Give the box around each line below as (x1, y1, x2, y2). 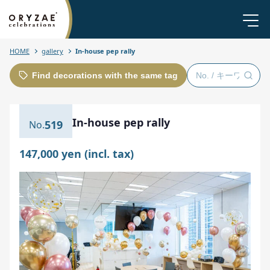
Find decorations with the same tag (32, 71, 178, 80)
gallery (42, 46, 63, 55)
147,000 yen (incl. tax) (19, 146, 134, 161)
